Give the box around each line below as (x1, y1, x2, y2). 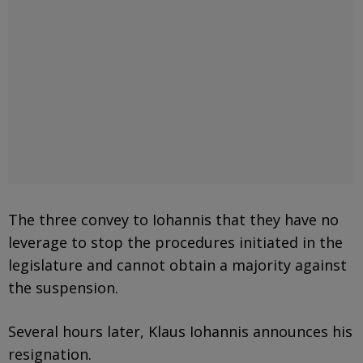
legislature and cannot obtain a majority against (8, 254, 347, 275)
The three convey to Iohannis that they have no (8, 209, 339, 229)
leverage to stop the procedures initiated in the (8, 232, 343, 252)
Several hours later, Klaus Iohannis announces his (8, 321, 352, 341)
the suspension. (8, 277, 118, 297)
